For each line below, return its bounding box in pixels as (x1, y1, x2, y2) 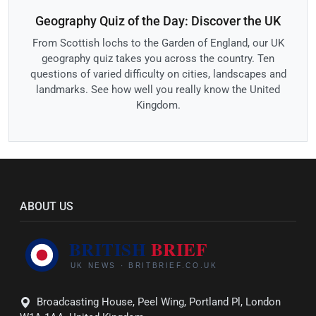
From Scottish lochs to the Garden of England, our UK (32, 37, 284, 50)
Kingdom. (135, 99, 181, 112)
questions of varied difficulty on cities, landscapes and (30, 68, 286, 81)
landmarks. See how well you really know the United (36, 83, 280, 97)
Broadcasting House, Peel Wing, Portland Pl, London (37, 295, 281, 308)
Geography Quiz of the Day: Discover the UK (35, 13, 281, 29)
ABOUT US (20, 200, 73, 214)
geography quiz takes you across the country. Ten (42, 52, 274, 66)
